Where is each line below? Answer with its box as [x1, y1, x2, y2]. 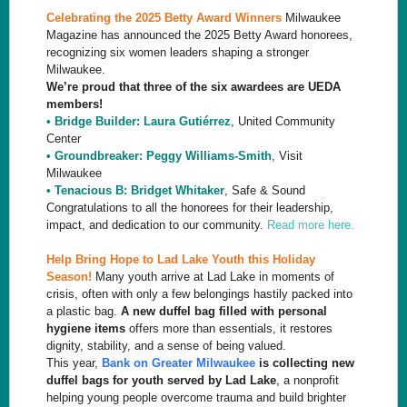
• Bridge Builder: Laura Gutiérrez [46, 114, 231, 128]
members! [46, 97, 103, 111]
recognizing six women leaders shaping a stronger [46, 45, 309, 59]
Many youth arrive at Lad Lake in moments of [95, 270, 334, 283]
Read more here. [267, 218, 354, 232]
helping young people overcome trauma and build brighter [46, 391, 346, 404]
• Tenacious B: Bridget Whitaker [46, 184, 224, 197]
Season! [46, 270, 92, 283]
